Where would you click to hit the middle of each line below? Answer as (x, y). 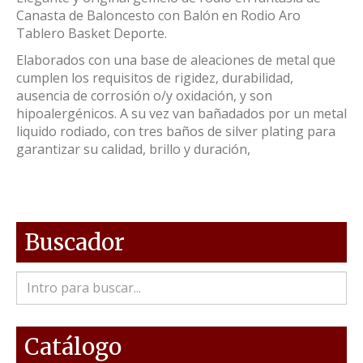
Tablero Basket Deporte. (92, 33)
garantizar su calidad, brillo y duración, (133, 149)
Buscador (75, 242)
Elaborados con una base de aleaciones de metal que (176, 60)
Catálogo (73, 346)
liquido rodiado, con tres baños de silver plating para (176, 131)
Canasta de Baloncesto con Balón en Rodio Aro (158, 15)
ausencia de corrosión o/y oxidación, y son (144, 95)
